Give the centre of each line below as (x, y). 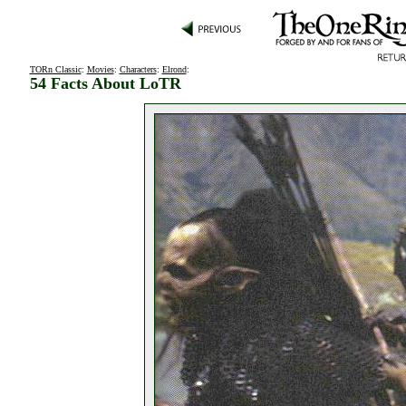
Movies (100, 69)
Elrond (174, 69)
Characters (138, 69)
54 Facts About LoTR (105, 83)
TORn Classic (55, 69)
